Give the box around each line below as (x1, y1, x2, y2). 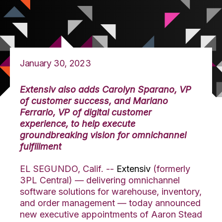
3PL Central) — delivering (20, 174, 128, 185)
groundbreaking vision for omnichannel (20, 129, 186, 140)
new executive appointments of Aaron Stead (20, 209, 202, 220)
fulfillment (20, 141, 61, 152)
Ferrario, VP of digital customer (20, 107, 152, 117)
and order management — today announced (20, 197, 201, 208)
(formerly (151, 163, 190, 174)
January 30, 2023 (20, 57, 91, 68)
